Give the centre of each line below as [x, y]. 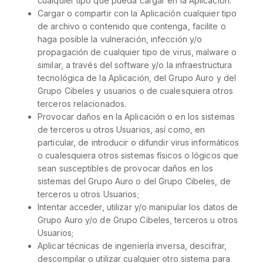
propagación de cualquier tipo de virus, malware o [137, 52]
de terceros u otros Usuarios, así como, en [122, 129]
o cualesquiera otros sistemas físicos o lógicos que [138, 155]
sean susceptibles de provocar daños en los [126, 168]
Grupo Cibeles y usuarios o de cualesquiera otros [135, 91]
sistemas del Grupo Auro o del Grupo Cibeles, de [134, 181]
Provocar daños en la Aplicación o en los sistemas [136, 117]
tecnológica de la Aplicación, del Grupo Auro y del [137, 78]
